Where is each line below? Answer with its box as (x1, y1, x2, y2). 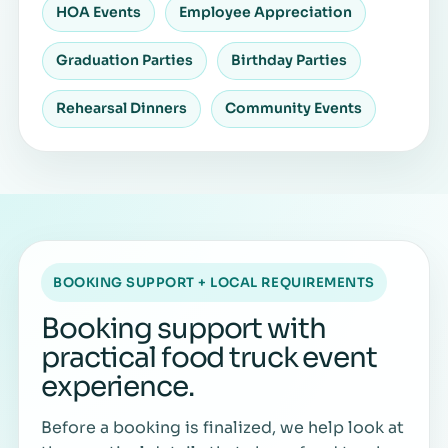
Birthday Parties (231, 51, 347, 70)
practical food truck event (41, 339, 377, 375)
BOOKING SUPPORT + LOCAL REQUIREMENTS (53, 273, 375, 291)
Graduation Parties (56, 51, 193, 70)
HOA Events (56, 3, 141, 22)
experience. (41, 368, 194, 404)
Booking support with (41, 310, 326, 346)
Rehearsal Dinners (56, 99, 187, 118)
